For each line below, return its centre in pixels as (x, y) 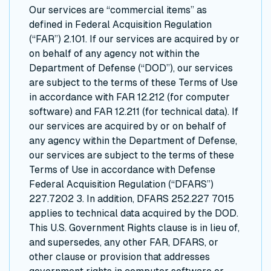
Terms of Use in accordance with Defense (122, 170)
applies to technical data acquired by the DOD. (134, 213)
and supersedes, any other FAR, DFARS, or (124, 242)
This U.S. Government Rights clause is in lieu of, (134, 228)
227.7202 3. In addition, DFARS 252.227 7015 (132, 199)
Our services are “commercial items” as (118, 10)
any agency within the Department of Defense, (133, 141)
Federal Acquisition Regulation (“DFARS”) (121, 184)
